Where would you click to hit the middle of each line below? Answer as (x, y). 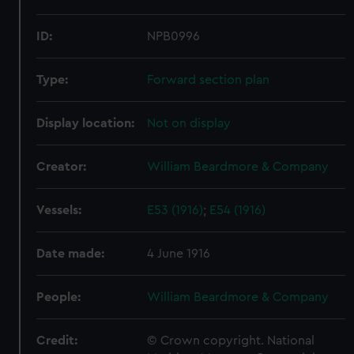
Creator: (62, 167)
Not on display (189, 123)
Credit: (57, 341)
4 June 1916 (179, 254)
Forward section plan (209, 80)
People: (59, 297)
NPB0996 (174, 36)
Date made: (71, 254)
